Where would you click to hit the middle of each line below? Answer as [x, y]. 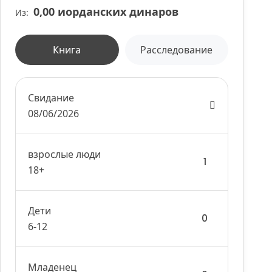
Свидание [51, 98]
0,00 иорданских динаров [106, 12]
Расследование [177, 50]
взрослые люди [65, 154]
